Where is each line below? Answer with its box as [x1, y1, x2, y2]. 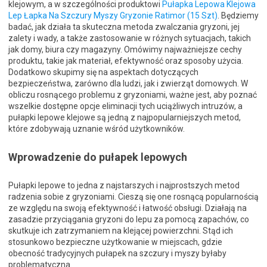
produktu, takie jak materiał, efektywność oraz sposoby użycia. [8, 56, 243, 66]
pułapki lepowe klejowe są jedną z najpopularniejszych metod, [8, 113, 241, 123]
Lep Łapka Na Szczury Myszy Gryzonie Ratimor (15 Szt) [8, 11, 218, 21]
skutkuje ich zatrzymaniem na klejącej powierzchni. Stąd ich [8, 226, 233, 236]
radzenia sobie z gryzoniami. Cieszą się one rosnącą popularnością [8, 192, 259, 202]
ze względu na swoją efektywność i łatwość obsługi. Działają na [8, 203, 247, 213]
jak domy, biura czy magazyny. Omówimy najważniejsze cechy [8, 45, 242, 55]
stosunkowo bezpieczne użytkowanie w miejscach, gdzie [8, 237, 222, 247]
